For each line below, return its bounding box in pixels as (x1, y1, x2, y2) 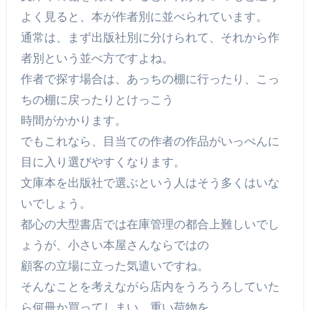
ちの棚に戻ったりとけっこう (20, 93, 174, 107)
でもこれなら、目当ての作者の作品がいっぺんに (20, 134, 280, 149)
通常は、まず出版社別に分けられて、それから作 (20, 30, 280, 45)
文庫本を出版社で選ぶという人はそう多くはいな (20, 176, 280, 190)
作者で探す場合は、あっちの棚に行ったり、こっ (20, 72, 280, 86)
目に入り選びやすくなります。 (20, 155, 185, 170)
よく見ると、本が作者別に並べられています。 (20, 10, 268, 24)
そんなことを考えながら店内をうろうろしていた (20, 280, 280, 294)
